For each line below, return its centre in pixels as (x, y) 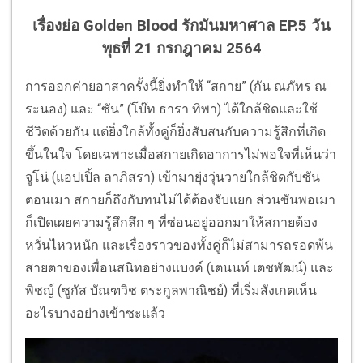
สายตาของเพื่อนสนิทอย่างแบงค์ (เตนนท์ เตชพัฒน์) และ (179, 268)
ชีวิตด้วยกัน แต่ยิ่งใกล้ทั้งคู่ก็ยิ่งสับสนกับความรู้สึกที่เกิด (175, 132)
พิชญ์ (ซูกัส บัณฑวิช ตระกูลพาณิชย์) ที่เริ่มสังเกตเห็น (171, 291)
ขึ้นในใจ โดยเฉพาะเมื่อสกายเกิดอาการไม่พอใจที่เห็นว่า (181, 155)
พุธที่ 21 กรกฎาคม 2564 (181, 49)
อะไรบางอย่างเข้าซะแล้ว (95, 314)
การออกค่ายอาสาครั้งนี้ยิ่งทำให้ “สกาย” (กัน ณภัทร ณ (176, 87)
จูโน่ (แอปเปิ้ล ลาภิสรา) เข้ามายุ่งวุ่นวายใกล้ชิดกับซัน (173, 177)
